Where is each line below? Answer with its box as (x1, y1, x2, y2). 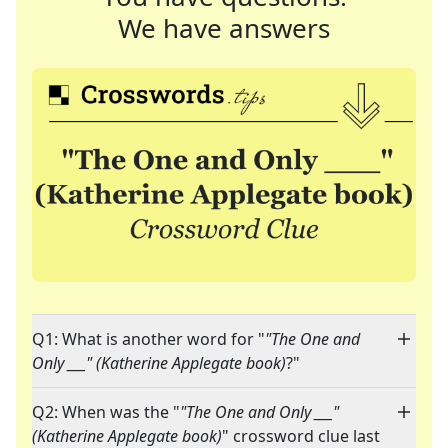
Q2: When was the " (32, 401, 180, 424)
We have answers (118, 10, 330, 46)
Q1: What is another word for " (32, 328, 265, 351)
